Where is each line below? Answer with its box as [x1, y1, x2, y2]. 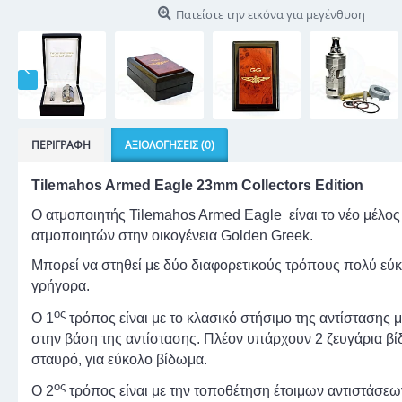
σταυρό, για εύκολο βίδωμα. [31, 351, 207, 367]
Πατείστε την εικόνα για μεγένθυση [175, 6, 365, 22]
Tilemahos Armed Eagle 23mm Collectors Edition [31, 178, 363, 194]
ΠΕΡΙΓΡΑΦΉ [31, 137, 91, 153]
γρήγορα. [31, 278, 90, 294]
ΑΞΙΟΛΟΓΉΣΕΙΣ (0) [125, 137, 214, 153]
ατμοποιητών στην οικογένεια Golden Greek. [31, 228, 313, 244]
